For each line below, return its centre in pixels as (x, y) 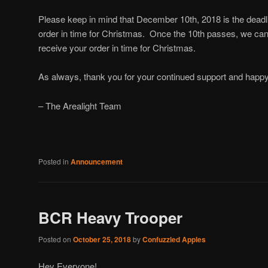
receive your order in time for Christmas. (117, 47)
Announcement (97, 162)
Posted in (54, 162)
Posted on (56, 239)
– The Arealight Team (80, 105)
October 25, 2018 (102, 239)
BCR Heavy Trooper (110, 218)
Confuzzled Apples (174, 239)
